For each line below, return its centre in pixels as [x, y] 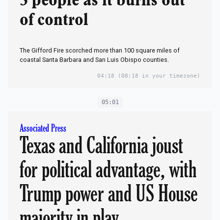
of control [54, 20]
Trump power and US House [109, 194]
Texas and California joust [101, 146]
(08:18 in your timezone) [157, 76]
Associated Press [43, 129]
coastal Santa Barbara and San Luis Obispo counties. [94, 60]
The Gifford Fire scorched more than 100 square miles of [100, 51]
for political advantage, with [108, 170]
